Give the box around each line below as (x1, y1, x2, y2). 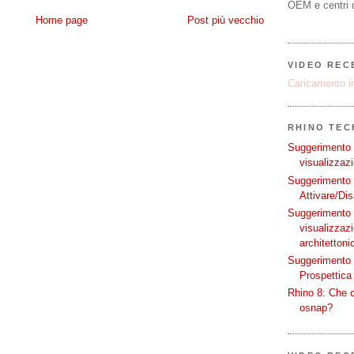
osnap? (299, 302, 333, 314)
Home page (36, 14, 88, 27)
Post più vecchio (187, 14, 264, 27)
